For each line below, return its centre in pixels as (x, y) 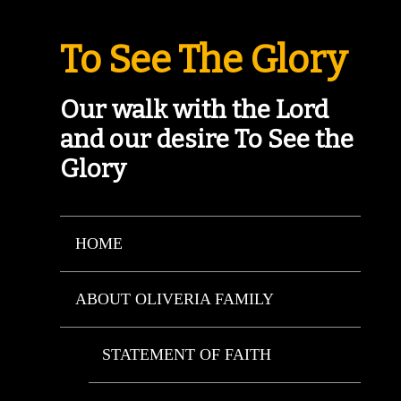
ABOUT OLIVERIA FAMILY (174, 299)
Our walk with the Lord (195, 110)
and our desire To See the (207, 139)
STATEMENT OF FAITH (187, 354)
